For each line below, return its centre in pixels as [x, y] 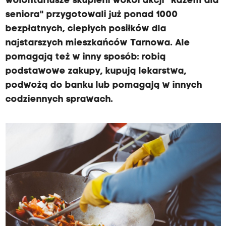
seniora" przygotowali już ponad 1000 [92, 15]
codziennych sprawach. [59, 100]
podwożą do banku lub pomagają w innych [104, 86]
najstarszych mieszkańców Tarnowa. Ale [98, 43]
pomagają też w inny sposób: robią [86, 57]
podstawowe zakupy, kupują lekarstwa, [96, 71]
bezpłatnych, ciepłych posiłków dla [86, 29]
